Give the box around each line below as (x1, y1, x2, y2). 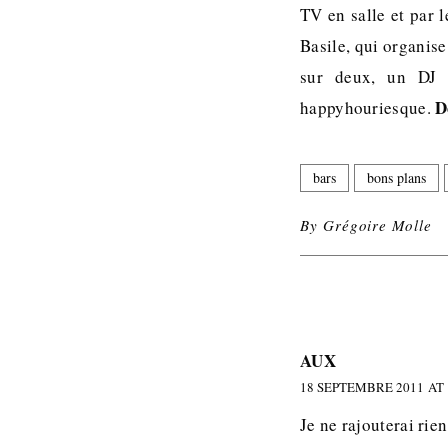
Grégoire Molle (323, 214, 432, 235)
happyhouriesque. (300, 95, 436, 119)
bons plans (367, 167, 426, 187)
